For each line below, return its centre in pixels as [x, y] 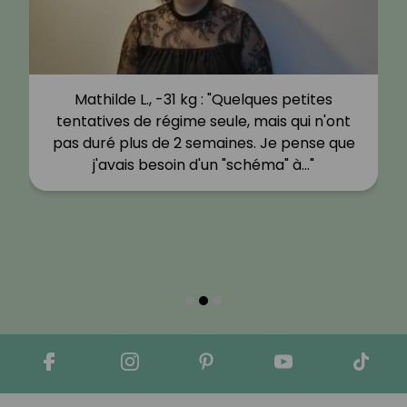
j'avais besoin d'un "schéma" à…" [203, 164]
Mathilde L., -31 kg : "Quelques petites [203, 99]
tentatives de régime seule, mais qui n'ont [203, 121]
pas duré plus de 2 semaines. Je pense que [203, 143]
